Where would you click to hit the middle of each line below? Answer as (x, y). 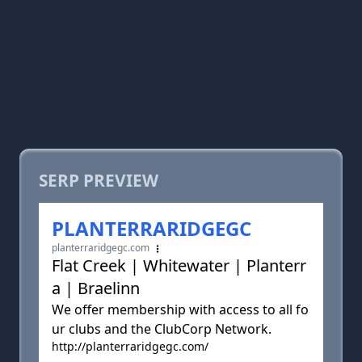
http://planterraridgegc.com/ (130, 346)
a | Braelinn (96, 288)
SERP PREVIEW (99, 180)
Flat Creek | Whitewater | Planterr (179, 265)
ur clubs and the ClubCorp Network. (162, 329)
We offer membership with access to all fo (180, 309)
